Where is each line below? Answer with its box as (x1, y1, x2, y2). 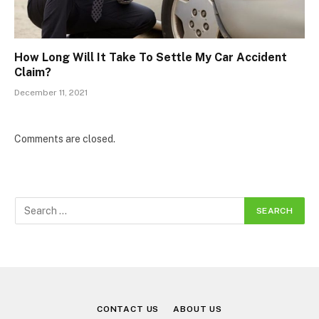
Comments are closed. (14, 132, 115, 145)
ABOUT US (173, 303, 223, 314)
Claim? (14, 65, 51, 79)
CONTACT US (96, 303, 159, 314)
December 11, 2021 (14, 87, 88, 98)
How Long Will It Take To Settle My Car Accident (14, 50, 287, 64)
